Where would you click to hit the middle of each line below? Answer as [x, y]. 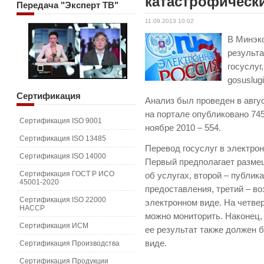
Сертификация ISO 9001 [61, 121]
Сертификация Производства [70, 243]
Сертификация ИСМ [54, 226]
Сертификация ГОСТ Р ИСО [67, 174]
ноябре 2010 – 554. [183, 128]
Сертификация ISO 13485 [63, 138]
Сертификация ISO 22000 [63, 200]
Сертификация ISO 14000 [63, 156]
